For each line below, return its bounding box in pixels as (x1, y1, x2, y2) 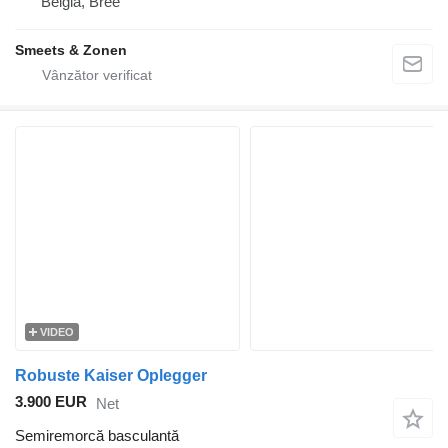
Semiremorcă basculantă (15, 427, 179, 445)
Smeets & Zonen (15, 42, 127, 59)
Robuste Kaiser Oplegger (15, 367, 207, 385)
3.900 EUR (15, 393, 87, 411)
